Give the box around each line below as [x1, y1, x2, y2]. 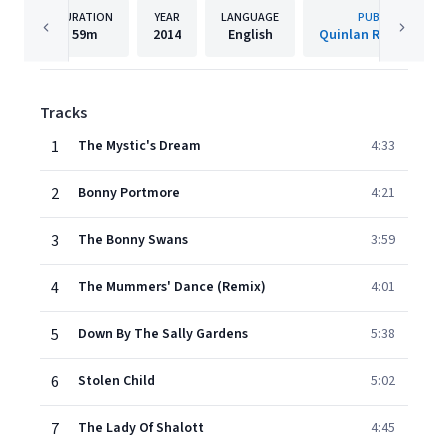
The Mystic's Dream [78, 136, 201, 156]
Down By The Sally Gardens [78, 324, 248, 344]
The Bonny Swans [78, 230, 188, 250]
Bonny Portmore [78, 183, 180, 203]
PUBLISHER [358, 9, 417, 26]
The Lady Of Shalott [78, 418, 204, 438]
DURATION [56, 9, 113, 26]
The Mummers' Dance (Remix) [78, 277, 266, 297]
